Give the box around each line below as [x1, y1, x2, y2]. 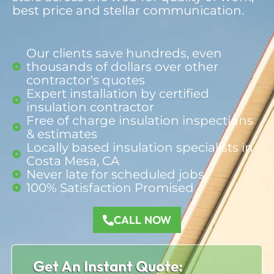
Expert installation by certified [26, 86, 209, 101]
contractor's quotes [26, 73, 145, 87]
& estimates [26, 127, 97, 141]
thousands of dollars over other [26, 59, 218, 74]
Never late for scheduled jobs [26, 167, 204, 182]
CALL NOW [113, 213, 172, 227]
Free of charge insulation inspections [26, 113, 253, 128]
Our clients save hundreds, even [26, 46, 222, 61]
